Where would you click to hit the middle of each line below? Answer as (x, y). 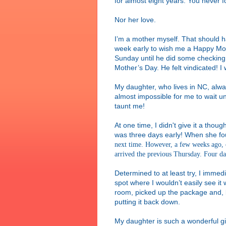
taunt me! (130, 106)
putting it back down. (147, 202)
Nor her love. (135, 19)
